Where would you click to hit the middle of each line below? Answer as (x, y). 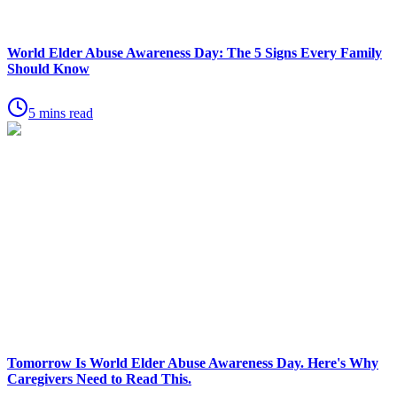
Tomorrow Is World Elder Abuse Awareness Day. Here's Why (193, 362)
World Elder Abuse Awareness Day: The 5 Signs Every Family (195, 53)
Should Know (48, 69)
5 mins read (61, 113)
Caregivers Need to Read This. (99, 378)
